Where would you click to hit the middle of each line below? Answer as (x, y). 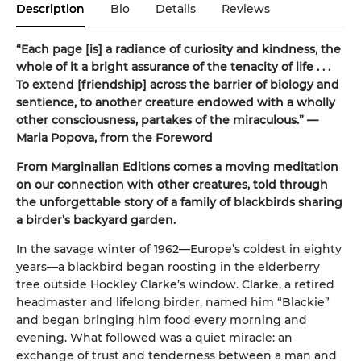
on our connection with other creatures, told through (172, 184)
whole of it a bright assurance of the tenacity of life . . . (173, 66)
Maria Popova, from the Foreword (114, 137)
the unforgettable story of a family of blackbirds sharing (179, 202)
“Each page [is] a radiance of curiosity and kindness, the (178, 49)
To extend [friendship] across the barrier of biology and (178, 84)
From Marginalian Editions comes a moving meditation (177, 166)
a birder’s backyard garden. (96, 220)
